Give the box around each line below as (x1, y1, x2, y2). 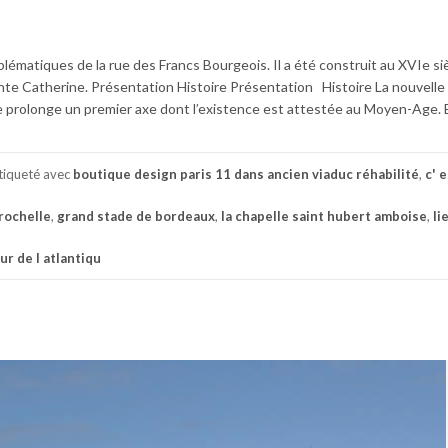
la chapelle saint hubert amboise (221, 207, 427, 224)
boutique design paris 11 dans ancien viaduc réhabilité (73, 165, 419, 182)
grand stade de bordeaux (57, 207, 215, 224)
